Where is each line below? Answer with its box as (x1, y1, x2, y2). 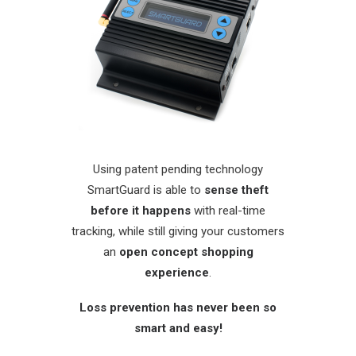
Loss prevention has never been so (79, 300, 277, 315)
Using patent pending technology (93, 162, 263, 176)
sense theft (204, 183, 269, 197)
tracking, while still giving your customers (72, 224, 284, 238)
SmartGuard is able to (87, 183, 204, 197)
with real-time (191, 203, 265, 218)
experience (145, 265, 209, 280)
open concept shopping (118, 245, 253, 259)
